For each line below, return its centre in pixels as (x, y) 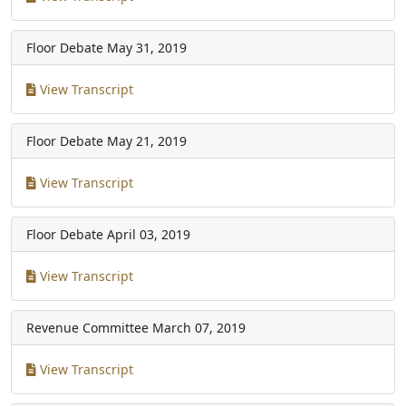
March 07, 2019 (199, 328)
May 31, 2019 (147, 48)
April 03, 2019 (149, 234)
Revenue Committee (87, 328)
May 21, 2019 (147, 141)
